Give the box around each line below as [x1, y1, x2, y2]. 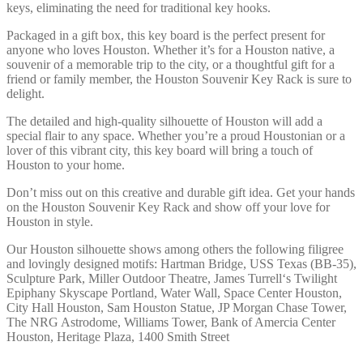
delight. [6, 86, 45, 100]
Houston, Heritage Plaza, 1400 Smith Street [6, 329, 229, 344]
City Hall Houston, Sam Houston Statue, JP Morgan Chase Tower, [6, 300, 347, 314]
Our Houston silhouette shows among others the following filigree [6, 241, 344, 256]
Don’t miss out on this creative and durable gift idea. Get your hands [6, 185, 355, 199]
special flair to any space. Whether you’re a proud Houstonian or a [6, 128, 345, 143]
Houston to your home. [6, 157, 125, 172]
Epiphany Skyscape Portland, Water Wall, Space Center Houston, [6, 285, 342, 300]
